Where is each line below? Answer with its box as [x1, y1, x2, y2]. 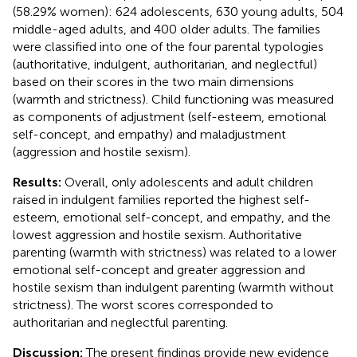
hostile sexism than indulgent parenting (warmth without [13, 279, 334, 295]
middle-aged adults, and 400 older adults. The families [13, 21, 320, 37]
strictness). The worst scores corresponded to [13, 296, 273, 312]
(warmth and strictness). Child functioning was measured [13, 91, 334, 107]
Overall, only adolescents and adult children [65, 174, 313, 190]
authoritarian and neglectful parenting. [13, 314, 228, 330]
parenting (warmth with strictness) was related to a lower [13, 244, 336, 260]
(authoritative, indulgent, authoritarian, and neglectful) [13, 56, 317, 72]
